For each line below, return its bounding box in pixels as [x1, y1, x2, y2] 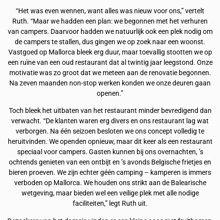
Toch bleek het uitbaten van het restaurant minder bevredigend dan [8, 107, 212, 115]
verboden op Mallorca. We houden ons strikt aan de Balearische [14, 179, 206, 188]
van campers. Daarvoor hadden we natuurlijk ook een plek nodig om [7, 27, 213, 36]
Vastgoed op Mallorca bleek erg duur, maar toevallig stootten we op [8, 48, 212, 56]
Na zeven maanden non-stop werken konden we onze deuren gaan [9, 79, 211, 87]
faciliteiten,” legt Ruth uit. [72, 199, 148, 208]
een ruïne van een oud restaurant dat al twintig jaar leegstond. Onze [7, 58, 213, 67]
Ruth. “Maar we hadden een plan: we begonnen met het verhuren [12, 17, 208, 26]
